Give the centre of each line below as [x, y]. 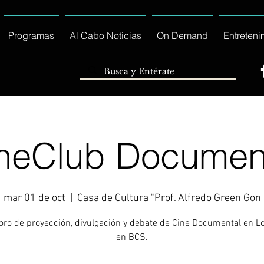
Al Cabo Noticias [105, 35]
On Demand [182, 35]
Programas [31, 35]
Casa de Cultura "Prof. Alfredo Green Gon [169, 198]
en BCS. [132, 237]
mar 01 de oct [34, 198]
